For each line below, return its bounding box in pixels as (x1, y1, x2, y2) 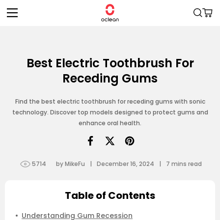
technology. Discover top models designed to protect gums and (12, 108, 208, 116)
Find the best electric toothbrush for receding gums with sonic (15, 97, 205, 106)
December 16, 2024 (96, 159, 154, 168)
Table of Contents (65, 189, 155, 202)
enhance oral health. (79, 119, 141, 127)
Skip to (12, 1, 42, 12)
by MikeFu (55, 159, 85, 168)
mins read (169, 159, 202, 168)
